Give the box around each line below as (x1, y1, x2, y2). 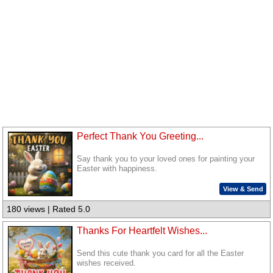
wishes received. (77, 259, 136, 268)
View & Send (222, 185, 263, 193)
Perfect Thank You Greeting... (77, 131, 204, 142)
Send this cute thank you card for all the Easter (77, 249, 244, 258)
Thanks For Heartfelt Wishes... (77, 225, 208, 236)
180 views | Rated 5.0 (7, 204, 91, 214)
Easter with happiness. (77, 165, 158, 174)
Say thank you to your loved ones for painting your (77, 155, 255, 164)
